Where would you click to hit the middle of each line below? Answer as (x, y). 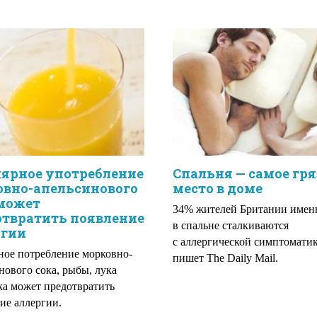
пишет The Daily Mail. (225, 258)
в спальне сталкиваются (231, 225)
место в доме (218, 188)
